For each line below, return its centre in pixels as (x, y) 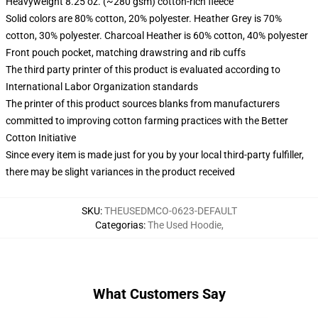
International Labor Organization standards (102, 87)
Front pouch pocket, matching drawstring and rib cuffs (126, 53)
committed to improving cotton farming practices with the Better (147, 121)
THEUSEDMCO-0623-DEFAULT (170, 211)
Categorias (119, 225)
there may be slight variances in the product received (120, 172)
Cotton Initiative (41, 138)
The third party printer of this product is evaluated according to (143, 70)
